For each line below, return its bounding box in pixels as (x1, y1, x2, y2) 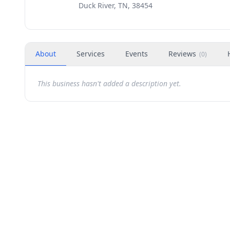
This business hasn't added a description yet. (37, 79, 181, 88)
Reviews (168, 49, 196, 59)
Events (125, 49, 148, 59)
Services (76, 49, 105, 59)
